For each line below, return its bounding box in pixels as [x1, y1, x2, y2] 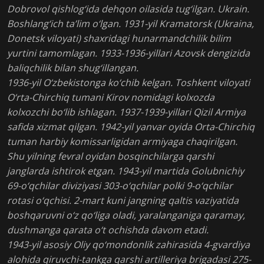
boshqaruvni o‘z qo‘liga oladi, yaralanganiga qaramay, [7, 209, 245, 222]
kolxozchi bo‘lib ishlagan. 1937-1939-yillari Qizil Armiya [7, 105, 246, 119]
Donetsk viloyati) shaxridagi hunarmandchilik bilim [7, 32, 231, 45]
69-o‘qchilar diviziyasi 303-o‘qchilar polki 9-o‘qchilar [7, 179, 233, 193]
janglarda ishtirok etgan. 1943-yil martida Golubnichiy [7, 164, 244, 178]
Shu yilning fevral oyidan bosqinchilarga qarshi [7, 150, 214, 163]
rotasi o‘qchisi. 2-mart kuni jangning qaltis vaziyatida [7, 194, 239, 207]
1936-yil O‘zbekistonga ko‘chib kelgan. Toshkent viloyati [7, 76, 250, 90]
